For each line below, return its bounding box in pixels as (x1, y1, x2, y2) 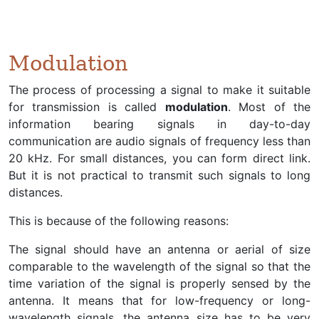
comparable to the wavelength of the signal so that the (9, 259, 310, 273)
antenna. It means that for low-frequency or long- (9, 293, 310, 308)
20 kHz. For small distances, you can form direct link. (9, 151, 310, 165)
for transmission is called (9, 100, 165, 114)
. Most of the (227, 100, 311, 114)
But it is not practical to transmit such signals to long (9, 168, 310, 182)
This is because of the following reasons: (9, 214, 229, 228)
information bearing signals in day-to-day (9, 117, 310, 131)
